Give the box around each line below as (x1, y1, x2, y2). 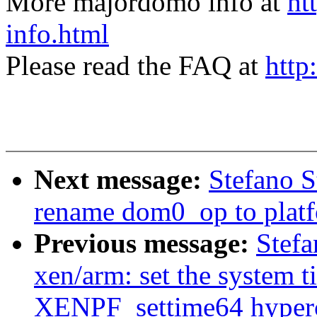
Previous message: (34, 228, 256, 259)
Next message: (34, 164, 209, 195)
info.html (6, 18, 109, 50)
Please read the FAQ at (6, 50, 265, 81)
